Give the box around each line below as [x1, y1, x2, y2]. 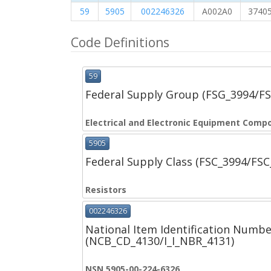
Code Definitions [71, 34, 169, 51]
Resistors [85, 184, 126, 196]
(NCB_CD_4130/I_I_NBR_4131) [85, 233, 234, 248]
